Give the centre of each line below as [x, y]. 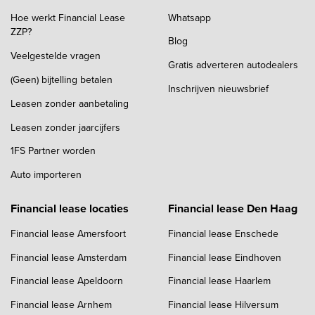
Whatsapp [189, 17]
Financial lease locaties [70, 208]
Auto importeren [46, 175]
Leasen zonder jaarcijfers [65, 127]
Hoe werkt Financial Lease [68, 17]
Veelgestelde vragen [56, 56]
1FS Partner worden [53, 151]
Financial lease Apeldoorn [67, 281]
